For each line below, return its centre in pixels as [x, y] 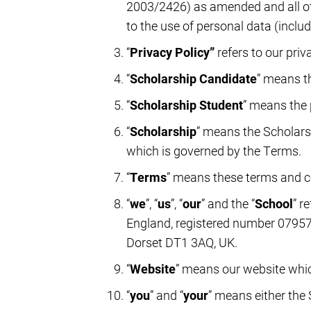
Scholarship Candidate [193, 78]
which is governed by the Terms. [214, 150]
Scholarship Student [186, 104]
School [274, 203]
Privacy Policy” [174, 52]
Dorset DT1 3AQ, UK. [182, 242]
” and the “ [228, 203]
